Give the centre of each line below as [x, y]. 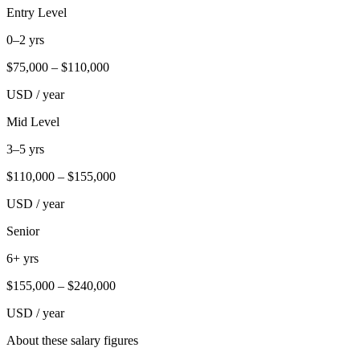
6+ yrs [22, 258]
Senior [23, 231]
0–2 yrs [25, 39]
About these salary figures [72, 340]
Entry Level [37, 12]
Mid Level [33, 121]
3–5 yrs [25, 149]
